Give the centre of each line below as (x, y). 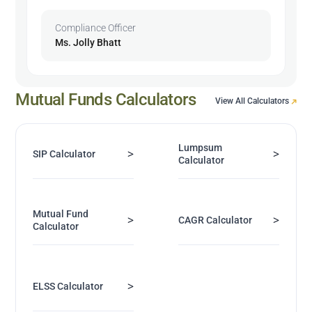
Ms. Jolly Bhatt (88, 42)
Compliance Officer (96, 28)
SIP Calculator (64, 154)
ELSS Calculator (68, 286)
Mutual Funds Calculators (106, 99)
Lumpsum (200, 147)
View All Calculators (253, 101)
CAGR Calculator (215, 220)
